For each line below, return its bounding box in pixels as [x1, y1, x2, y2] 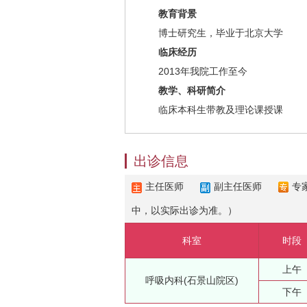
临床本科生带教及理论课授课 [158, 104, 283, 115]
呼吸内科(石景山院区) [145, 275, 238, 286]
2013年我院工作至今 [158, 66, 247, 77]
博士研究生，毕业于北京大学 [158, 27, 283, 38]
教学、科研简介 [158, 85, 225, 96]
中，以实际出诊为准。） [132, 205, 237, 216]
